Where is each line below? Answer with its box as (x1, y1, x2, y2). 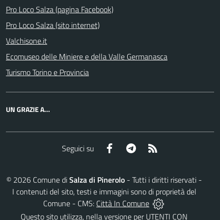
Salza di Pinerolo (69, 173, 125, 186)
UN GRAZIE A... (6, 104, 50, 114)
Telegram (136, 141, 166, 154)
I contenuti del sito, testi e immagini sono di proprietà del (12, 185, 196, 197)
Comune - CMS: (43, 197, 96, 209)
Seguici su (61, 142, 94, 154)
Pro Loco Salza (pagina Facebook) (6, 3, 113, 15)
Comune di (31, 173, 69, 186)
